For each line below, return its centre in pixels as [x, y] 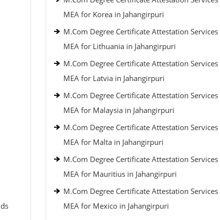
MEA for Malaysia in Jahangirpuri [119, 110]
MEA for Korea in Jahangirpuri [113, 14]
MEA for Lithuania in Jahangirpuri [119, 46]
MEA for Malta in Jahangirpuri [113, 142]
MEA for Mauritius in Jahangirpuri [120, 174]
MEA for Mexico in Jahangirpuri [116, 206]
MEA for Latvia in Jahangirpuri [114, 78]
